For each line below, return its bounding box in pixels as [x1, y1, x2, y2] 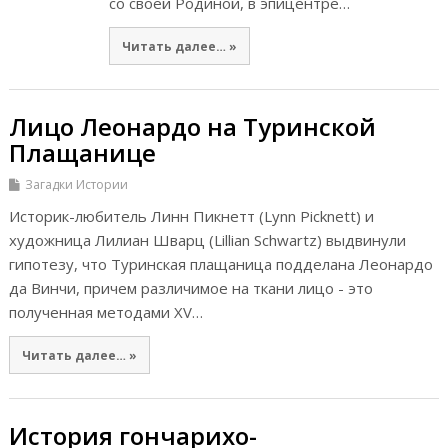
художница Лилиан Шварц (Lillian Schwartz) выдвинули [8, 230, 406, 251]
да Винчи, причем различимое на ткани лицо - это [8, 278, 373, 299]
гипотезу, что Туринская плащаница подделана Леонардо [8, 254, 433, 275]
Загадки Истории [24, 176, 128, 194]
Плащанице [8, 136, 156, 170]
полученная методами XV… [8, 302, 203, 323]
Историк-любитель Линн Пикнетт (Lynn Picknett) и [8, 206, 374, 227]
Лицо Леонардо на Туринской [8, 110, 376, 144]
